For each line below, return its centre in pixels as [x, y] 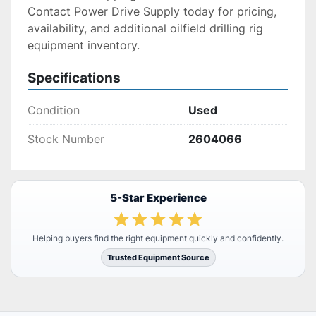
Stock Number [66, 139]
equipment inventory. [84, 45]
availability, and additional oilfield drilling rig [145, 29]
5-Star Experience [158, 198]
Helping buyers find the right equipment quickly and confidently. [158, 238]
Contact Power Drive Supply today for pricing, [152, 12]
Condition [54, 110]
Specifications [74, 78]
